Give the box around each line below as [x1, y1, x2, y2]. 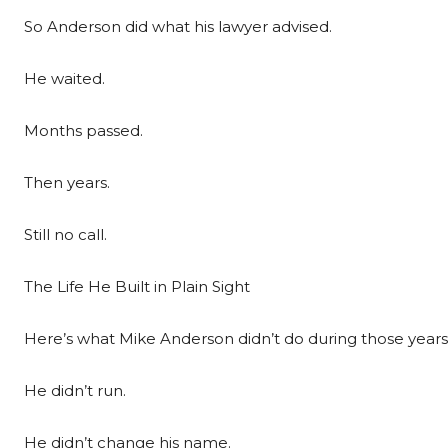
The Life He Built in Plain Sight [24, 277, 250, 296]
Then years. [24, 173, 110, 192]
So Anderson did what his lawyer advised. [24, 17, 332, 36]
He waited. [24, 69, 105, 88]
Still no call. [24, 225, 107, 244]
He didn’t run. [24, 381, 126, 400]
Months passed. [24, 121, 143, 140]
